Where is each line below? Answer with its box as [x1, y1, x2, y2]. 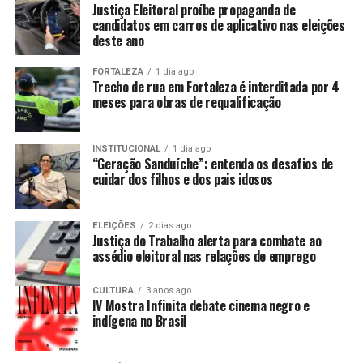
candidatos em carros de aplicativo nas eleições [92, 15, 345, 36]
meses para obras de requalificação [92, 92, 281, 113]
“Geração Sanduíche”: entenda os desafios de [92, 154, 333, 174]
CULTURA [92, 285, 134, 297]
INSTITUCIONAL [92, 143, 160, 155]
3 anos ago [145, 285, 191, 297]
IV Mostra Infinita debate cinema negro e [92, 296, 310, 316]
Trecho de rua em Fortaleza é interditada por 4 [92, 77, 340, 97]
